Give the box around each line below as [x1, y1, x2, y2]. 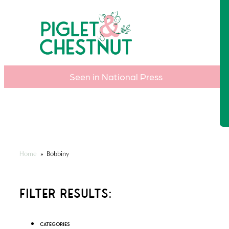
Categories [39, 220, 70, 227]
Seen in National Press [69, 71, 163, 82]
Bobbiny [47, 149, 70, 158]
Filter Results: [19, 186, 112, 201]
